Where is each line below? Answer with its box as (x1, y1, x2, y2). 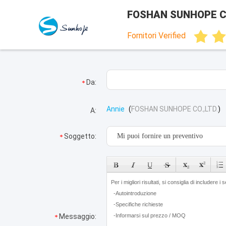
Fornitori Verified (127, 31, 186, 41)
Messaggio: (59, 212, 96, 220)
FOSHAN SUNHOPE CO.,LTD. (131, 105, 218, 113)
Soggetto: (64, 132, 96, 140)
